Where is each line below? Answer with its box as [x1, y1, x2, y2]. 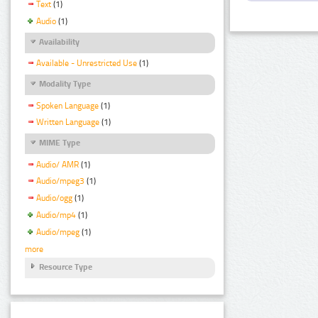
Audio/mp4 [36, 210, 76, 221]
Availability [39, 37, 79, 48]
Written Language [36, 117, 99, 128]
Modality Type [39, 79, 91, 89]
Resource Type [39, 261, 92, 272]
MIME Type [39, 138, 80, 148]
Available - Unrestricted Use [36, 58, 137, 69]
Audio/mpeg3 [36, 176, 84, 187]
